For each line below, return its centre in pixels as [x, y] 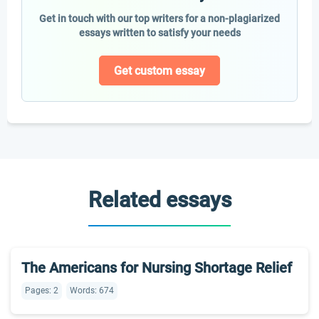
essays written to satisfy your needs [159, 33]
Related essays [159, 200]
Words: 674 [92, 291]
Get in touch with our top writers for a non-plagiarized [159, 19]
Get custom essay [159, 70]
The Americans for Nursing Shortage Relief [157, 268]
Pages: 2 [42, 291]
